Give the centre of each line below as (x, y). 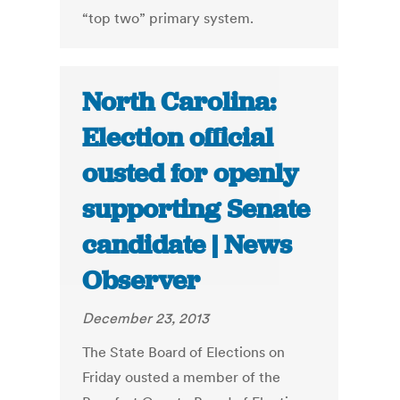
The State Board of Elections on (184, 352)
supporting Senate (196, 209)
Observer (142, 281)
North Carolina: (179, 102)
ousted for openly (191, 174)
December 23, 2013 (146, 318)
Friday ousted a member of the (182, 377)
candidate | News (187, 245)
